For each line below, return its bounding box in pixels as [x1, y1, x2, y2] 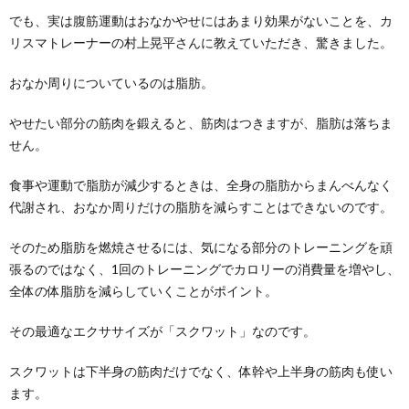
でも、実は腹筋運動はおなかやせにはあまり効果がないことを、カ [9, 12, 393, 28]
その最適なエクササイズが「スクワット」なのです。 [9, 322, 316, 339]
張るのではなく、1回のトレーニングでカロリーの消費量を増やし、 [9, 260, 400, 277]
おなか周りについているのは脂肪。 [9, 74, 214, 90]
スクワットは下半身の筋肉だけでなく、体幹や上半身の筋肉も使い [9, 362, 393, 379]
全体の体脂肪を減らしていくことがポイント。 [9, 282, 278, 299]
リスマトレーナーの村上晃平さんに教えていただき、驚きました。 [9, 34, 393, 50]
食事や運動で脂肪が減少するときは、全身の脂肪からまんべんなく [9, 176, 393, 193]
